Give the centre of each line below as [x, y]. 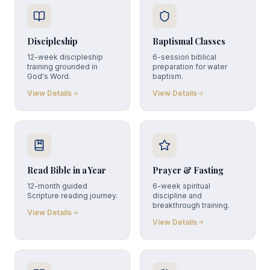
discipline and [177, 196]
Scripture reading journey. [72, 196]
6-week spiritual [181, 186]
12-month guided [57, 186]
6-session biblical [184, 57]
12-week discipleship [65, 57]
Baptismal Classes [189, 41]
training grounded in [62, 67]
